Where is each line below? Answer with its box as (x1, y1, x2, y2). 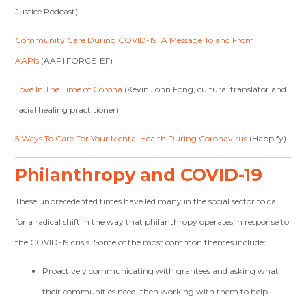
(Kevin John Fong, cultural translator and (122, 84, 287, 94)
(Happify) (247, 133, 287, 143)
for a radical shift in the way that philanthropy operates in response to (15, 217, 290, 227)
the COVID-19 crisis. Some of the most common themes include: (15, 237, 266, 247)
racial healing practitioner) (15, 105, 120, 115)
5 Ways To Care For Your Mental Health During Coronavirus (15, 133, 248, 143)
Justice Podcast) (15, 6, 79, 16)
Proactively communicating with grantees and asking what (42, 266, 279, 276)
